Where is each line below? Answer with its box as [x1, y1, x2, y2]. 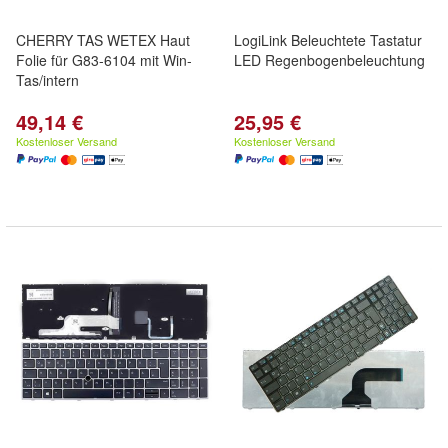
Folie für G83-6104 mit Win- [16, 50, 192, 70]
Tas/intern [16, 70, 79, 90]
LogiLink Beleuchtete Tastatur [234, 30, 422, 50]
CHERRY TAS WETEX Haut [16, 30, 190, 50]
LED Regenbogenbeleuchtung [234, 50, 425, 70]
